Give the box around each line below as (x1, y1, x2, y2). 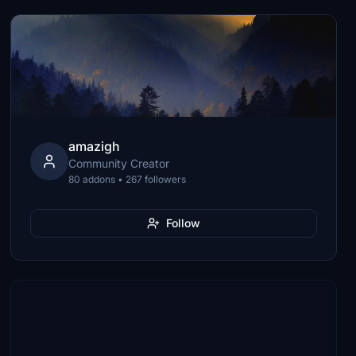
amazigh (68, 138, 121, 154)
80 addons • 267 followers (68, 173, 187, 185)
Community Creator (68, 157, 170, 170)
